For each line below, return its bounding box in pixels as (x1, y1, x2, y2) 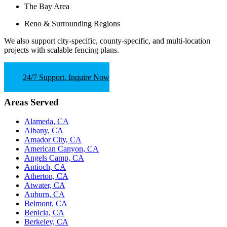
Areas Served (4, 96, 59, 107)
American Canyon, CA (24, 144, 99, 154)
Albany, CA (24, 126, 63, 135)
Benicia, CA (24, 208, 64, 217)
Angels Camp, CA (24, 154, 84, 163)
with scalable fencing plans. (29, 45, 119, 54)
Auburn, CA (24, 190, 65, 199)
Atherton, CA (24, 172, 68, 181)
